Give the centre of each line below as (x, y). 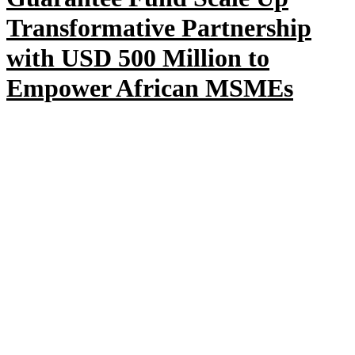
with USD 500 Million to (138, 57)
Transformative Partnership (159, 27)
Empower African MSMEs (150, 88)
